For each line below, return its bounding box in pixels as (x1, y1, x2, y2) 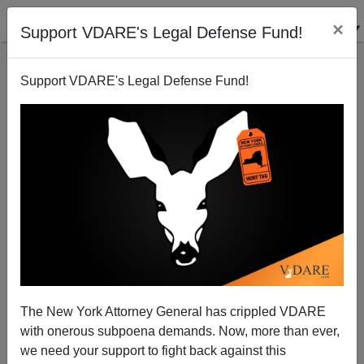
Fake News (155, 284, 209, 297)
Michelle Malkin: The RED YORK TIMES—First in (59, 268, 305, 281)
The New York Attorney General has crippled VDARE (20, 304, 326, 318)
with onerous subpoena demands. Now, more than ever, (20, 323, 340, 338)
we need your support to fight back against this (20, 343, 286, 357)
